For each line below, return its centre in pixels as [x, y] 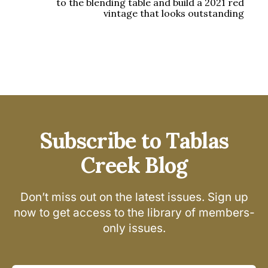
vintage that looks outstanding [174, 13]
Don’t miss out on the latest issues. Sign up [134, 197]
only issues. [134, 228]
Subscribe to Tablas [134, 141]
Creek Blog [134, 165]
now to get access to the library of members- [134, 213]
